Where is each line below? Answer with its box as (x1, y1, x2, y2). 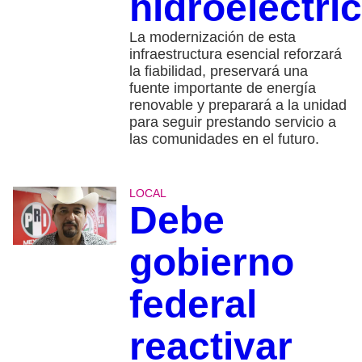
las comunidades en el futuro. (128, 130, 319, 147)
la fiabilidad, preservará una (128, 62, 308, 79)
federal (128, 282, 257, 326)
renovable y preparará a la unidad (128, 96, 347, 113)
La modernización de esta (128, 28, 296, 45)
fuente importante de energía (128, 79, 316, 96)
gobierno (128, 240, 294, 284)
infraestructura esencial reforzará (128, 45, 342, 62)
